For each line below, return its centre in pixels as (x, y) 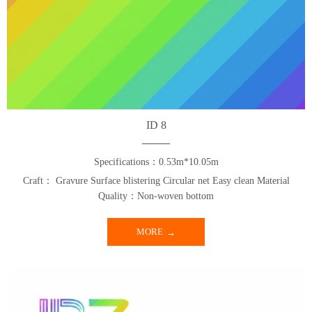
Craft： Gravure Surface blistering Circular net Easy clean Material (156, 181)
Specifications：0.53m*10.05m (156, 162)
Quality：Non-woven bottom (156, 196)
